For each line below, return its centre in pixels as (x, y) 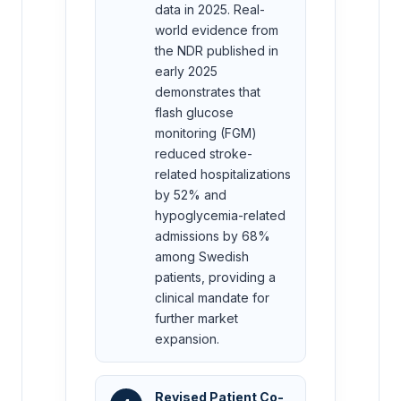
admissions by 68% (213, 235)
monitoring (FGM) (206, 132)
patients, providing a (215, 277)
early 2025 (186, 71)
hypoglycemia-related (220, 215)
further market (196, 318)
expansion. (187, 338)
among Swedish (202, 256)
